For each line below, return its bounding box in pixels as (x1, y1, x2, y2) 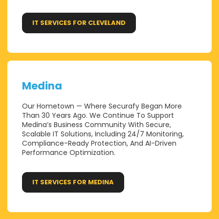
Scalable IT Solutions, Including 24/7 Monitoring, (22, 129, 184, 139)
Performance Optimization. (22, 148, 115, 158)
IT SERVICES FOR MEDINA (32, 177, 114, 187)
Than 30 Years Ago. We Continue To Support (22, 110, 174, 121)
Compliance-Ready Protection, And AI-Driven (22, 138, 176, 149)
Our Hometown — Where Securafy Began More (22, 101, 182, 111)
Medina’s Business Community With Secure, (22, 120, 171, 130)
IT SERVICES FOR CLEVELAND (32, 18, 126, 28)
